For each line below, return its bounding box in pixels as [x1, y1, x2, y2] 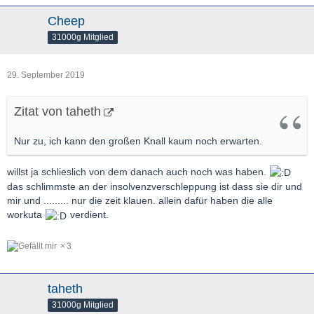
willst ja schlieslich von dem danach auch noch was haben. [7, 166, 269, 178]
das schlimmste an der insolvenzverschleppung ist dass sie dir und [7, 181, 302, 193]
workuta [7, 209, 45, 221]
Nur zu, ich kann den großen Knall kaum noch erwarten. [14, 135, 262, 147]
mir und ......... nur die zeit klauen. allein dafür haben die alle [7, 195, 273, 207]
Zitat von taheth [14, 104, 101, 119]
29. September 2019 [7, 70, 85, 81]
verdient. [67, 209, 109, 221]
